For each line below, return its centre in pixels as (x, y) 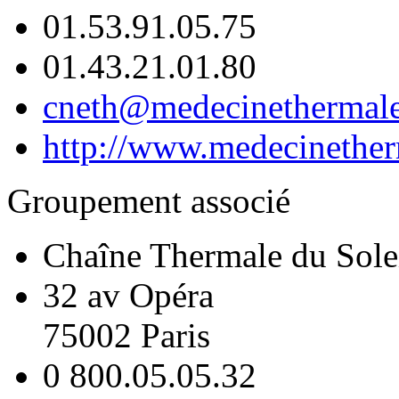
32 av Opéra (128, 296)
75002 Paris (126, 336)
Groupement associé (153, 201)
